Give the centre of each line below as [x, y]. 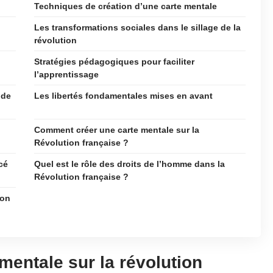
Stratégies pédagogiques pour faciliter [114, 62]
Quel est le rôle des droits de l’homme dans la [129, 164]
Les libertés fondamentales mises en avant [123, 96]
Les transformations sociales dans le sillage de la [137, 27]
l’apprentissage [66, 74]
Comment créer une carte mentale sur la [117, 130]
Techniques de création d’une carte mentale [126, 6]
